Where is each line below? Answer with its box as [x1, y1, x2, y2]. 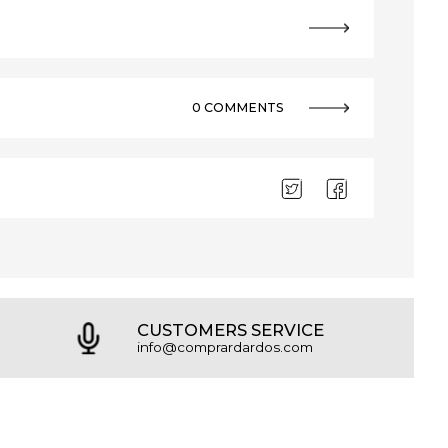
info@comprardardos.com [137, 338, 314, 355]
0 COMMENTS [192, 100, 285, 115]
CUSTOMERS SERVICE [137, 320, 325, 341]
